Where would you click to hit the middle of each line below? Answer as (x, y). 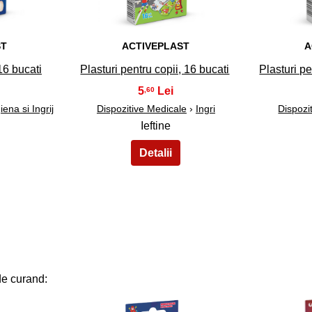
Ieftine (156, 126)
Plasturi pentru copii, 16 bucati (155, 70)
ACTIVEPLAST (156, 46)
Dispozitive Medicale (141, 109)
